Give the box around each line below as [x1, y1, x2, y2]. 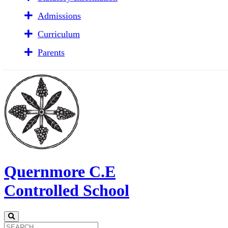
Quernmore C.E [4, 162, 116, 181]
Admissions [38, 10, 81, 21]
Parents [38, 47, 65, 58]
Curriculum [38, 28, 80, 39]
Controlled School [4, 181, 129, 200]
